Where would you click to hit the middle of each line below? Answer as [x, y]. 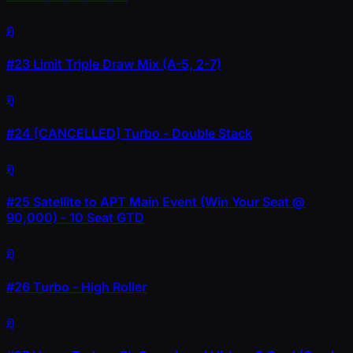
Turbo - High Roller [88, 286]
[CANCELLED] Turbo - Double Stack [141, 133]
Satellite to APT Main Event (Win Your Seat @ [167, 202]
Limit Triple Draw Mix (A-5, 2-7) [126, 64]
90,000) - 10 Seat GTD [75, 218]
